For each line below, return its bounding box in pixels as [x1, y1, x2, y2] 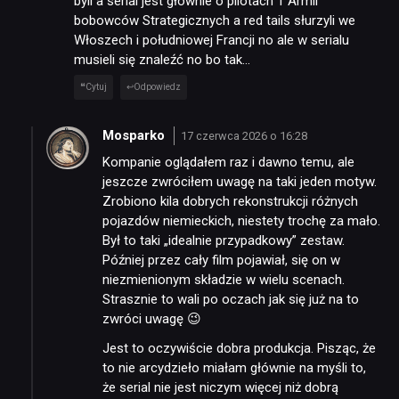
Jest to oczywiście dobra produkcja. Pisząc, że [102, 339, 376, 356]
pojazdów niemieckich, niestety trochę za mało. [102, 212, 380, 229]
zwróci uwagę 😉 [102, 310, 201, 327]
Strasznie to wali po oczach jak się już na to [102, 290, 359, 307]
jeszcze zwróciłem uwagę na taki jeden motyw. [102, 173, 377, 190]
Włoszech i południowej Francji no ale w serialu [74, 31, 349, 48]
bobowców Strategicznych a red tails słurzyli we [74, 12, 355, 28]
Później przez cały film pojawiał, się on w [102, 251, 340, 268]
